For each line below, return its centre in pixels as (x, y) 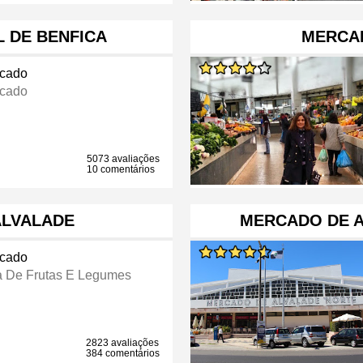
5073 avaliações (124, 159)
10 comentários (121, 170)
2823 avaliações (123, 343)
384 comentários (123, 354)
